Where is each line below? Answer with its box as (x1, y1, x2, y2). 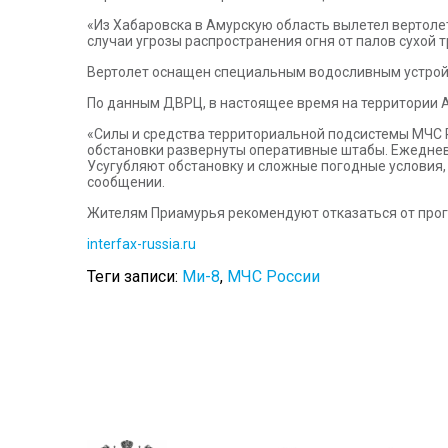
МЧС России (227, 266, 320, 286)
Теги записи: (87, 266, 182, 286)
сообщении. (87, 173, 165, 190)
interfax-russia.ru (87, 235, 196, 252)
